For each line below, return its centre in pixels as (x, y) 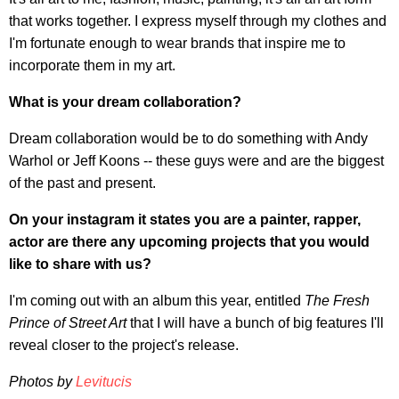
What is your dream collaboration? (125, 102)
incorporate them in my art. (92, 65)
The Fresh (337, 300)
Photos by (42, 381)
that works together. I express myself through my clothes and (198, 20)
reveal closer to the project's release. (124, 345)
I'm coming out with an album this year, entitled (157, 300)
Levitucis (104, 381)
